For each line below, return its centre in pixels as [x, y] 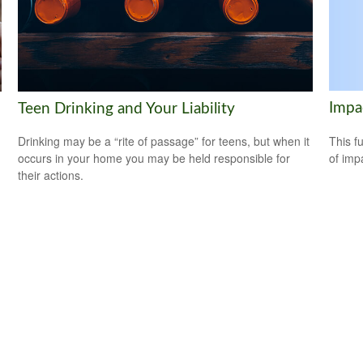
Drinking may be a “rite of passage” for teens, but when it [164, 141]
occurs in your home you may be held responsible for [154, 158]
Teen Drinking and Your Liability [127, 109]
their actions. [51, 175]
